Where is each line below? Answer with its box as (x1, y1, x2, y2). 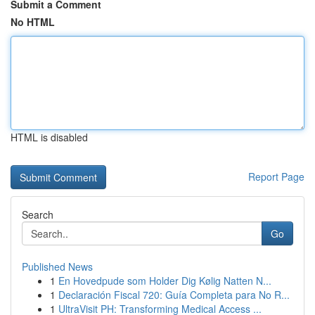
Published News (22, 259, 93, 274)
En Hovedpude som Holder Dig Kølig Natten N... (58, 274, 271, 288)
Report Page (248, 169, 304, 184)
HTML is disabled (11, 130, 88, 144)
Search (22, 207, 53, 221)
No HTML (11, 15, 55, 29)
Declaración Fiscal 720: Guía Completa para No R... (58, 288, 290, 302)
